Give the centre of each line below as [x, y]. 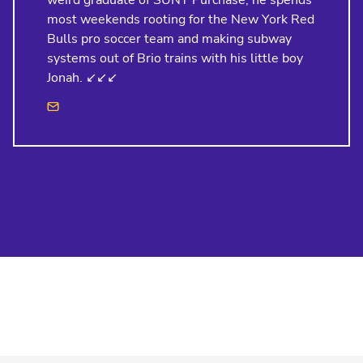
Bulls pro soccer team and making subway [169, 39]
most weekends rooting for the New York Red [181, 20]
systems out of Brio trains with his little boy [175, 59]
